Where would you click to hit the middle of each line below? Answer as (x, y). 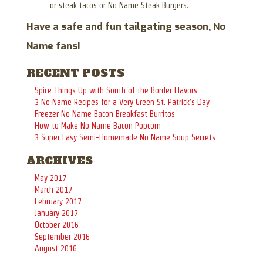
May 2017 (50, 178)
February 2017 (58, 201)
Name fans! (53, 45)
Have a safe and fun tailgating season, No (126, 26)
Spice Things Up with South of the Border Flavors (116, 90)
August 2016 (56, 248)
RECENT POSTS (75, 73)
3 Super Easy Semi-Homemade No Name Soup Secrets (125, 137)
